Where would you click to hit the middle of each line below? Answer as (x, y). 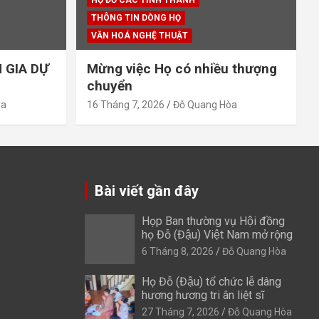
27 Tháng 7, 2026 (180, 312)
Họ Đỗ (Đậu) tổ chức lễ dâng (211, 281)
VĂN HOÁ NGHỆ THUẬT (139, 35)
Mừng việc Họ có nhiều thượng (182, 68)
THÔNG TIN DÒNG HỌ (136, 17)
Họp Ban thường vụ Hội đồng (213, 221)
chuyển (109, 85)
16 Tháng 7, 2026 (125, 104)
